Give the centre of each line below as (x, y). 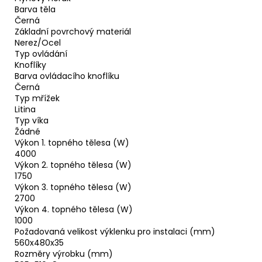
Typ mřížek (37, 99)
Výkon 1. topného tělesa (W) (72, 143)
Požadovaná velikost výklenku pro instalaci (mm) (115, 232)
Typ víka (32, 121)
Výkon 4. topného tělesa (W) (74, 210)
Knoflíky (30, 65)
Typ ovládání (41, 54)
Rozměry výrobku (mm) (64, 254)
